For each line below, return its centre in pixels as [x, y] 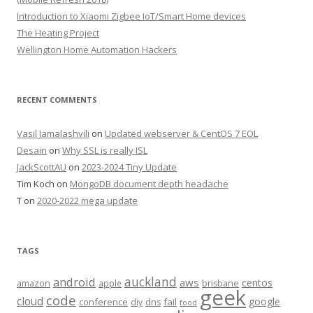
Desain [32, 150]
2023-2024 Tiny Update [129, 167]
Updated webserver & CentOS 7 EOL [181, 133]
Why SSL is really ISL [105, 150]
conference [103, 301]
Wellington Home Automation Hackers [97, 49]
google [264, 301]
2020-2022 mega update [87, 200]
